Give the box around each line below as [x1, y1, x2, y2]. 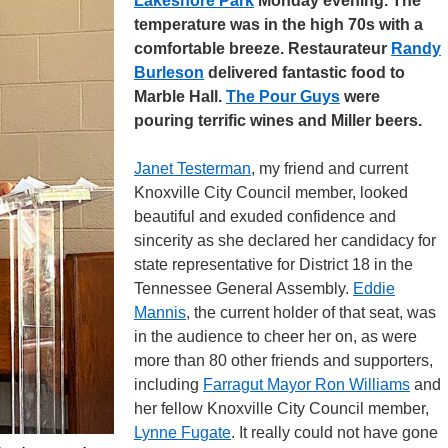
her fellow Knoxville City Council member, [134, 400, 429, 417]
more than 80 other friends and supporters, [134, 352, 433, 369]
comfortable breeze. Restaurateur [134, 40, 391, 57]
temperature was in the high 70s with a [134, 16, 423, 33]
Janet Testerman [134, 160, 251, 177]
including [134, 376, 203, 393]
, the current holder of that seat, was [186, 304, 436, 321]
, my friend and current [251, 160, 408, 177]
